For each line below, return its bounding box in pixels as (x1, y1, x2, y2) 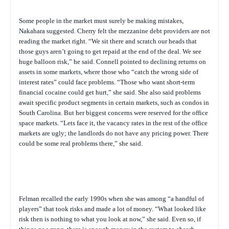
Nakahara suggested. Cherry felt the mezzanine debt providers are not (19, 27, 210, 35)
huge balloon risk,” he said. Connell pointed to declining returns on (19, 58, 206, 65)
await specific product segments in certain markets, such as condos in (19, 99, 209, 106)
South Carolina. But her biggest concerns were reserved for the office (19, 109, 208, 117)
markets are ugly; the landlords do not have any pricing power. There (19, 129, 209, 137)
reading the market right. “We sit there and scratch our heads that (19, 37, 197, 45)
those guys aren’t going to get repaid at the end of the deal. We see (19, 48, 201, 55)
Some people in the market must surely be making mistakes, (19, 17, 184, 25)
